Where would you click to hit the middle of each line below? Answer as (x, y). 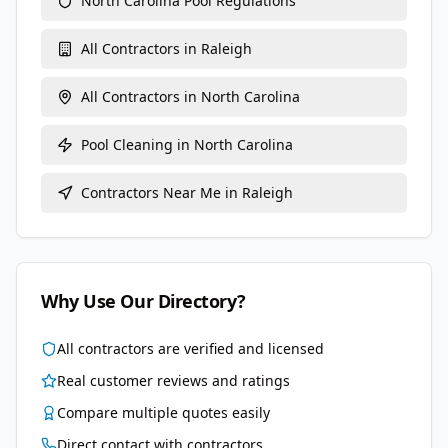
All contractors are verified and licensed (190, 348)
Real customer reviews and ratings (173, 380)
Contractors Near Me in (161, 192)
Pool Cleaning (127, 144)
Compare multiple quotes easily (163, 412)
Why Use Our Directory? (143, 301)
